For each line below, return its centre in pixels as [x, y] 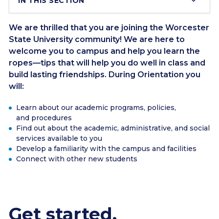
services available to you [59, 138]
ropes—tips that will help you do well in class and [107, 63]
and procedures [44, 118]
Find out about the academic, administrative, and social [113, 128]
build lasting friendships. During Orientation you [105, 75]
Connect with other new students [77, 159]
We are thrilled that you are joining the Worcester [109, 28]
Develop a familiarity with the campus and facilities [106, 149]
